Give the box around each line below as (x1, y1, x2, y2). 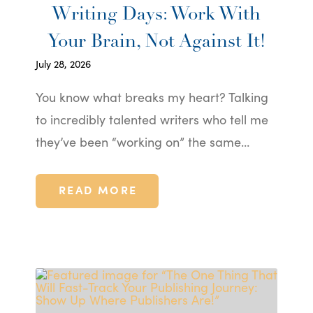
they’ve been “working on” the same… (35, 132, 249, 150)
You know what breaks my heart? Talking (35, 87, 268, 105)
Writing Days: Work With (52, 5, 261, 24)
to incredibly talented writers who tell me (35, 110, 268, 128)
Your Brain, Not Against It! (47, 32, 265, 52)
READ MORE (58, 181, 138, 197)
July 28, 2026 (35, 56, 91, 71)
